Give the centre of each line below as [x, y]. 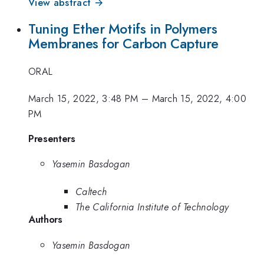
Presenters [52, 138]
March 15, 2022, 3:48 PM [83, 99]
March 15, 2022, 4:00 [199, 99]
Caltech [91, 191]
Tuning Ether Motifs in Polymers [123, 29]
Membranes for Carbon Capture [123, 44]
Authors [45, 219]
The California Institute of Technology [152, 207]
